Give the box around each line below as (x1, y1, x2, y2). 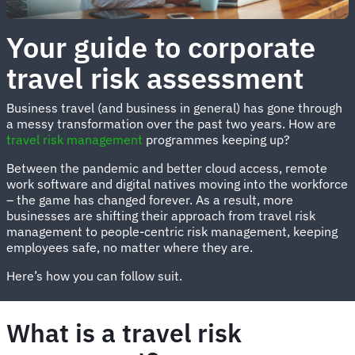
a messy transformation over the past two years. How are (6, 115, 336, 132)
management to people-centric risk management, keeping (6, 223, 338, 239)
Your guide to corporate (6, 28, 315, 66)
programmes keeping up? (143, 131, 293, 147)
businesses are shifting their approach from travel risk (6, 207, 315, 223)
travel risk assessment (6, 59, 311, 97)
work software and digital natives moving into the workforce (6, 175, 348, 192)
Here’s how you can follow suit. (6, 267, 185, 284)
